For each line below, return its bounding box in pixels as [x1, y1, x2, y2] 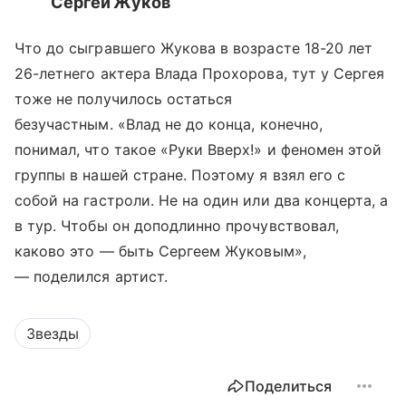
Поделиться [245, 377, 332, 396]
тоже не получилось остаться [14, 90, 233, 109]
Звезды [26, 324, 79, 343]
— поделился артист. [14, 267, 168, 286]
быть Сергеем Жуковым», [113, 242, 306, 261]
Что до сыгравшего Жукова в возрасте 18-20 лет [14, 39, 373, 58]
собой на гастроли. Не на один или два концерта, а [14, 191, 389, 210]
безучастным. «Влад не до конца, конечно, [14, 115, 323, 134]
